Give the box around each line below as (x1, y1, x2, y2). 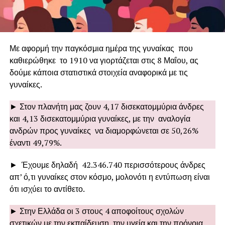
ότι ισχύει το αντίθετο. (9, 183, 85, 194)
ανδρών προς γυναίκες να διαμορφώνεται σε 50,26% (9, 125, 198, 136)
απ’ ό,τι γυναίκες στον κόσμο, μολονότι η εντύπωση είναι (9, 171, 210, 182)
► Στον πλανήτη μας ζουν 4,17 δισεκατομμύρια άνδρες (9, 100, 204, 112)
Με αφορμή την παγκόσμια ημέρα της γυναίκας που (9, 42, 193, 54)
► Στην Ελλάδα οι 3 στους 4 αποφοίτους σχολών (9, 205, 184, 216)
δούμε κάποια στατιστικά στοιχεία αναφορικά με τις (9, 66, 188, 78)
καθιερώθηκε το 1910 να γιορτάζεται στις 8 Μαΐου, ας (9, 54, 198, 66)
